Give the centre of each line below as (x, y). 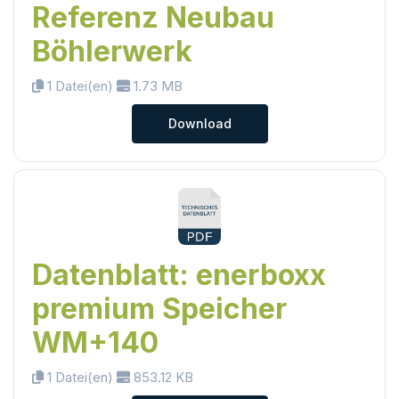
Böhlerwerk (112, 51)
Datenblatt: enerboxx (179, 274)
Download (199, 123)
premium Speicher (159, 308)
